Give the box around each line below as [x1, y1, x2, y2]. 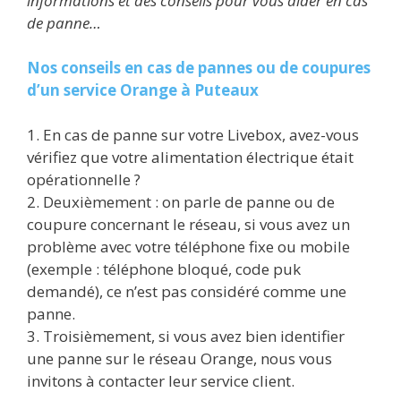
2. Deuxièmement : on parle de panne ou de [27, 192, 335, 212]
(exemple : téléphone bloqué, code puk [27, 259, 301, 279]
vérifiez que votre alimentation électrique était [27, 147, 354, 167]
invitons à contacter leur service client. [27, 371, 294, 391]
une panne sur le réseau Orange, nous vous [27, 348, 332, 369]
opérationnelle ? [27, 169, 141, 190]
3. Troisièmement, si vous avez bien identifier [27, 326, 345, 346]
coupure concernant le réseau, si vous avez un [27, 214, 350, 235]
